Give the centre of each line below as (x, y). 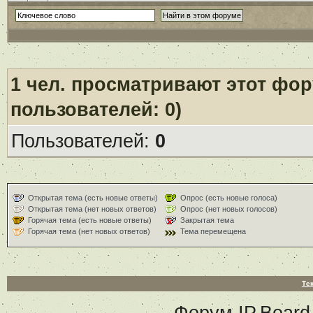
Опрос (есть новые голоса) (228, 198)
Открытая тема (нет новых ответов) (92, 209)
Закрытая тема (207, 220)
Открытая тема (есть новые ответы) (93, 198)
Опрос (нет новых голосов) (228, 209)
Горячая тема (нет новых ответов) (89, 232)
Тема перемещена (213, 232)
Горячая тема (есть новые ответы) (89, 220)
